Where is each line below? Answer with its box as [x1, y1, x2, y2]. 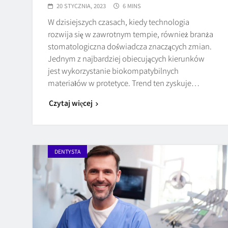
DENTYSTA [54, 147, 80, 155]
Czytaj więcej [49, 97, 93, 108]
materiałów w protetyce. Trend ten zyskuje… [48, 77, 199, 88]
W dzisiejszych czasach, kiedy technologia [48, 16, 189, 27]
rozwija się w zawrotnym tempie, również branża [48, 28, 213, 39]
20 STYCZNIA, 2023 [56, 1, 106, 10]
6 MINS [123, 1, 141, 10]
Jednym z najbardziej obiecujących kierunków [48, 52, 205, 64]
